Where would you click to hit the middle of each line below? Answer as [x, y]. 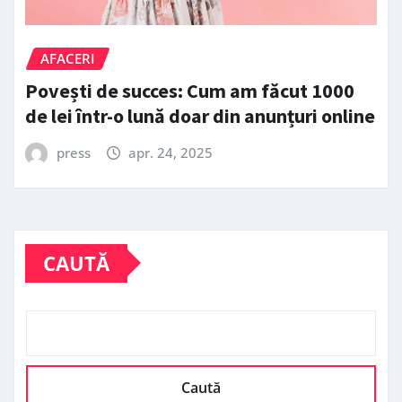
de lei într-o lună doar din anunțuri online [200, 116]
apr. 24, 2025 [171, 153]
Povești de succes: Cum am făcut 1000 [190, 91]
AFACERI [68, 58]
